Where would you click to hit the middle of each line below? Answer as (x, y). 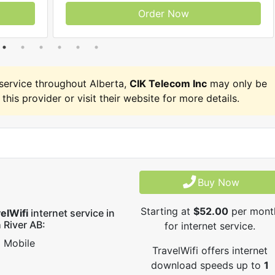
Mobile (19, 243)
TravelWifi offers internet (210, 250)
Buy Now (218, 182)
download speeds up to (208, 265)
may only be (237, 83)
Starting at (167, 211)
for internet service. (210, 226)
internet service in (71, 213)
